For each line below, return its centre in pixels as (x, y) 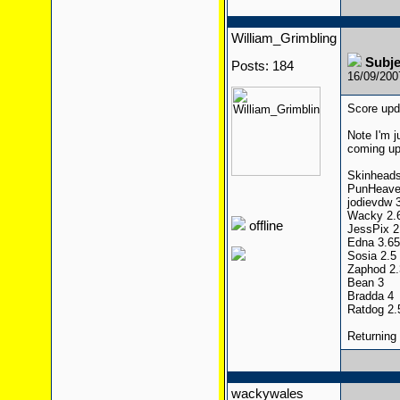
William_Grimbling (283, 38)
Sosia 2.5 (371, 256)
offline (264, 226)
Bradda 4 (370, 296)
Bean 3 (365, 283)
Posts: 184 (262, 66)
